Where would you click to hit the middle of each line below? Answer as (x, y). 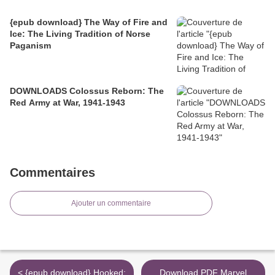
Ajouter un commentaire (111, 203)
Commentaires (52, 173)
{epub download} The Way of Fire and (89, 22)
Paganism (30, 46)
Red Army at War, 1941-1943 (68, 103)
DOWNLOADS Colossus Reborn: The (87, 91)
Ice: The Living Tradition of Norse (80, 34)
